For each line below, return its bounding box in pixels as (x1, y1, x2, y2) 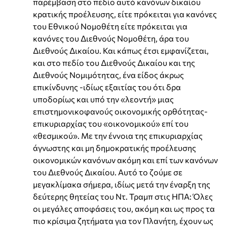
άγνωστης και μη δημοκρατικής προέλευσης (33, 142, 196, 153)
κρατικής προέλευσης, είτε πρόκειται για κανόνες (33, 9, 217, 19)
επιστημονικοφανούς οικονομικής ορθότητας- (33, 106, 208, 116)
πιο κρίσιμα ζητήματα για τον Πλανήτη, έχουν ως (33, 215, 213, 225)
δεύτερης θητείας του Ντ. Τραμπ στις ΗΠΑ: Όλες (33, 191, 213, 201)
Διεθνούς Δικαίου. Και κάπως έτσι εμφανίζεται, (33, 45, 209, 55)
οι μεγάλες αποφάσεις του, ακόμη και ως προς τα (33, 203, 215, 213)
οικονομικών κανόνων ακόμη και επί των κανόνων (33, 155, 218, 165)
